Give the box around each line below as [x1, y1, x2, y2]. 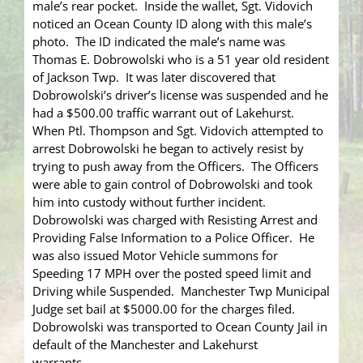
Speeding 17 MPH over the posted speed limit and [32, 265, 311, 282]
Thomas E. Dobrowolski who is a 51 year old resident [32, 51, 329, 68]
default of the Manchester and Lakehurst [32, 336, 258, 353]
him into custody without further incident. [32, 194, 269, 211]
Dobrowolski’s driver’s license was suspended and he [32, 87, 328, 104]
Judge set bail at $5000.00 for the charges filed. [32, 301, 298, 318]
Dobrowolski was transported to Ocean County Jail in [32, 318, 327, 335]
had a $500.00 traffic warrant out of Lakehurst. [32, 105, 297, 122]
